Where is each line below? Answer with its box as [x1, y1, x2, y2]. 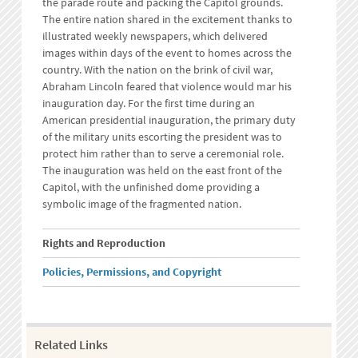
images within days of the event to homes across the [42, 45, 292, 60]
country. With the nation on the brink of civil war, [42, 62, 273, 77]
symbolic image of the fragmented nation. [42, 196, 242, 211]
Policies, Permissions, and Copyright [42, 265, 222, 280]
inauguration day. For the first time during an [42, 95, 256, 110]
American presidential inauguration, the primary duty [42, 112, 296, 127]
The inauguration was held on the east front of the [42, 162, 283, 177]
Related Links [34, 336, 109, 352]
